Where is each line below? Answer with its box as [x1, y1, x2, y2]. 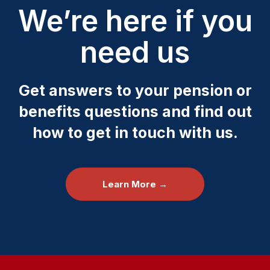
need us [80, 34, 190, 71]
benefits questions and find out [18, 102, 252, 121]
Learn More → [102, 178, 168, 190]
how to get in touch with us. [32, 124, 238, 142]
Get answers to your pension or [18, 81, 252, 100]
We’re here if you [17, 3, 253, 39]
